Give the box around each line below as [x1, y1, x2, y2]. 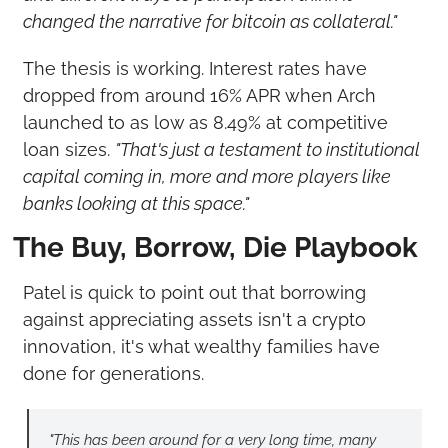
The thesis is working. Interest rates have [22, 57, 367, 79]
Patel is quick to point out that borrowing [22, 281, 366, 303]
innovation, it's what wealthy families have [22, 335, 380, 357]
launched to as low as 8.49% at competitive [22, 111, 388, 133]
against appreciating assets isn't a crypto [22, 308, 366, 330]
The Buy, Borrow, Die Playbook [12, 230, 418, 264]
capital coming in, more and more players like [22, 165, 391, 187]
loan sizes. [22, 138, 115, 160]
